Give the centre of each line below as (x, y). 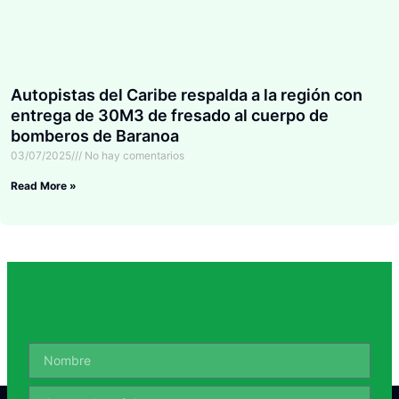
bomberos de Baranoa (95, 135)
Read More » (44, 185)
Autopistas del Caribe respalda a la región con (187, 94)
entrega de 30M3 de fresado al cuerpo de (170, 115)
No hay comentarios (133, 155)
